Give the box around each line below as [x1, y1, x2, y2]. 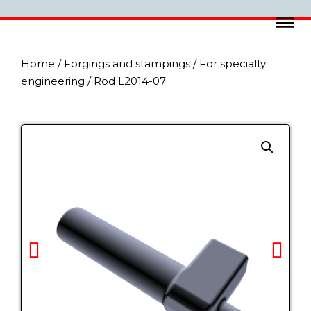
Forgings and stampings [64, 57, 190, 70]
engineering [21, 74, 85, 87]
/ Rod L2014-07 [85, 74, 166, 87]
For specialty [199, 57, 266, 70]
